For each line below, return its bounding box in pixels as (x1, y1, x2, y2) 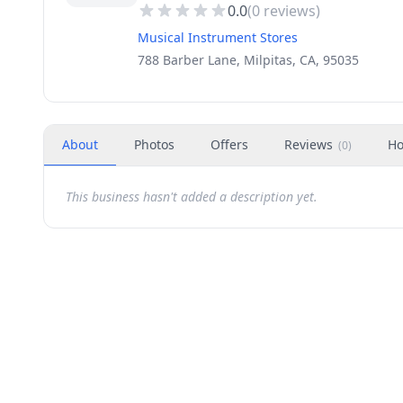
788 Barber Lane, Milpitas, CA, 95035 (138, 51, 359, 68)
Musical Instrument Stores (138, 29, 298, 46)
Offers (210, 136, 248, 153)
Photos (134, 136, 175, 153)
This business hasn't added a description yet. (66, 188, 318, 205)
